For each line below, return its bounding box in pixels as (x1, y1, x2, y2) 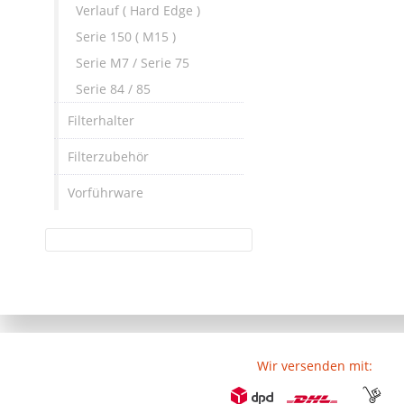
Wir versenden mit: (256, 356, 372, 374)
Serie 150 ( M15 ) (76, 27, 177, 45)
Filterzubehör (68, 147, 149, 165)
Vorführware (68, 183, 143, 201)
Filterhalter (68, 111, 134, 129)
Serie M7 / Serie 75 (76, 53, 190, 71)
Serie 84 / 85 (76, 79, 151, 97)
